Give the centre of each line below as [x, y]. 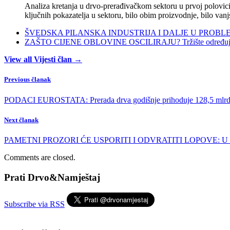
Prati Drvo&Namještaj [52, 177]
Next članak [21, 120]
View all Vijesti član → [43, 60]
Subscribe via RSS [34, 204]
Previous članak [27, 80]
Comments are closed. [40, 157]
